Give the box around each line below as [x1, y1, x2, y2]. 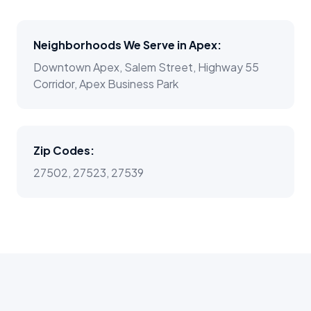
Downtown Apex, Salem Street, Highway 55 [33, 60, 259, 75]
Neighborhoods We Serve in [33, 37, 189, 53]
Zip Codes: [33, 143, 94, 158]
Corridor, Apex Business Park [33, 76, 178, 92]
